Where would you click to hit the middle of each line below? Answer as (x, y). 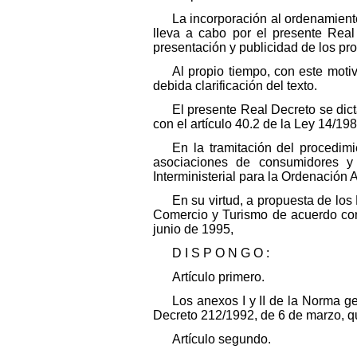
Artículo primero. (218, 277)
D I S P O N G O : (221, 253)
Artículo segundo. (222, 339)
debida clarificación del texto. (235, 85)
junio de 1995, (193, 229)
